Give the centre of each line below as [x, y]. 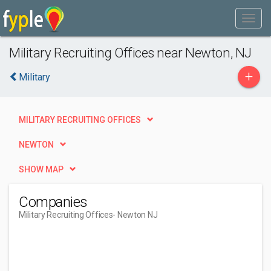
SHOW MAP [41, 169]
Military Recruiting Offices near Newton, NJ [130, 53]
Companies [53, 202]
